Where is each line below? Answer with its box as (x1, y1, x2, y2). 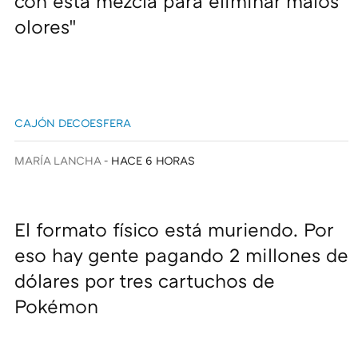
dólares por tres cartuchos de (14, 268, 275, 292)
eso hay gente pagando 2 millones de (14, 243, 348, 267)
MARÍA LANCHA (14, 153, 101, 168)
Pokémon (14, 294, 98, 318)
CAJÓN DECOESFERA (14, 116, 131, 130)
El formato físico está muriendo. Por (14, 217, 333, 241)
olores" (14, 14, 76, 38)
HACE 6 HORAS (111, 153, 196, 168)
